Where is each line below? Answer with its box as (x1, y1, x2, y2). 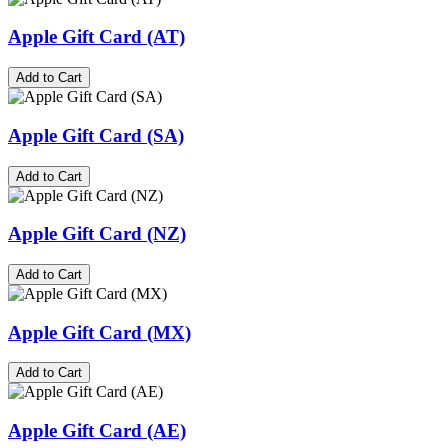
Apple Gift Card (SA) (8, 124, 184, 146)
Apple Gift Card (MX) (8, 321, 191, 343)
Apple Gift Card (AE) (8, 420, 186, 442)
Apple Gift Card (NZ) (8, 223, 186, 245)
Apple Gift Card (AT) (8, 26, 185, 48)
